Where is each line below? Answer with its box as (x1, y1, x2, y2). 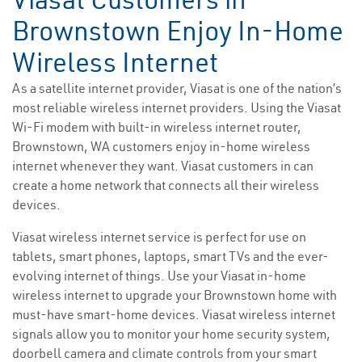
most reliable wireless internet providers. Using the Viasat (12, 99, 341, 116)
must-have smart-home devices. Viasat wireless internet (12, 306, 335, 323)
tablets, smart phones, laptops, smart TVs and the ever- (12, 248, 329, 265)
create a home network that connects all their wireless (12, 177, 319, 194)
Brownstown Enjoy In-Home (12, 14, 343, 48)
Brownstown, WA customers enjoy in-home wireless (12, 138, 310, 155)
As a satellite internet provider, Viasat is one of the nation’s (12, 80, 342, 97)
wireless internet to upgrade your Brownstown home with (12, 287, 337, 304)
